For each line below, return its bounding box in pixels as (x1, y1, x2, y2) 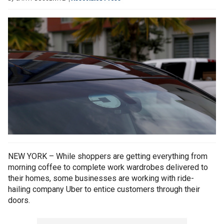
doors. (8, 195, 30, 205)
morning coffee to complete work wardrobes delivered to (8, 162, 208, 172)
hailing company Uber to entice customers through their (8, 184, 200, 194)
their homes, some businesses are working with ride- (8, 173, 194, 183)
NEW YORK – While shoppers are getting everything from (8, 151, 207, 161)
